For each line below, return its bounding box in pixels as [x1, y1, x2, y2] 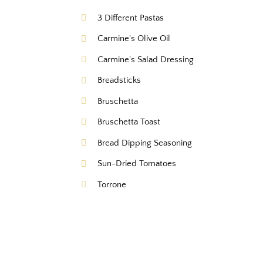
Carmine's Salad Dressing [97, 54, 194, 65]
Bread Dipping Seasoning [97, 137, 193, 148]
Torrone [97, 179, 127, 190]
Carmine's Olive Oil [97, 33, 171, 44]
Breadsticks [97, 75, 141, 86]
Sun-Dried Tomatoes [97, 159, 177, 169]
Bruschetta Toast [97, 117, 161, 127]
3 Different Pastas [97, 12, 164, 23]
